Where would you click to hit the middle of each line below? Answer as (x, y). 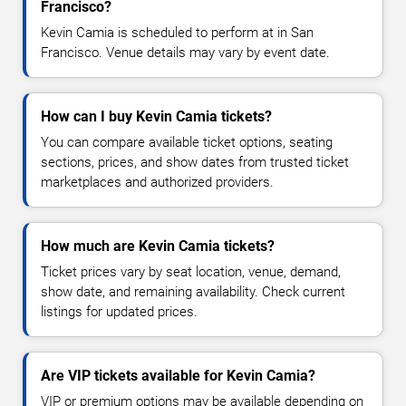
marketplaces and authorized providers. (157, 182)
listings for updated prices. (119, 311)
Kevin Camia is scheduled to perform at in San (177, 32)
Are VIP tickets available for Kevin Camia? (178, 375)
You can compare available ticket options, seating (187, 142)
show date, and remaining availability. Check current (193, 291)
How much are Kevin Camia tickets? (158, 246)
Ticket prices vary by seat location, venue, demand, (191, 271)
